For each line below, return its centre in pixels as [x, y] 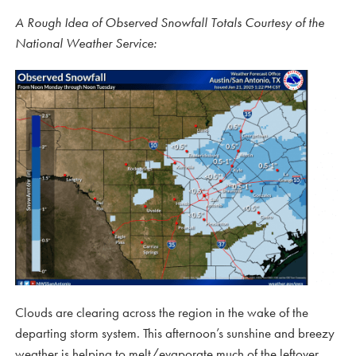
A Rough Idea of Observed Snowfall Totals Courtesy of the [170, 22]
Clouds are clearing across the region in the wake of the [162, 312]
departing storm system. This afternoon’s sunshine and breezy [175, 333]
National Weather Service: [86, 43]
